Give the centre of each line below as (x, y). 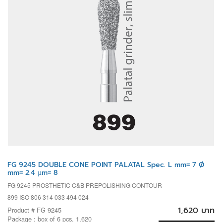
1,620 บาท (196, 210)
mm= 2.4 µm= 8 (33, 172)
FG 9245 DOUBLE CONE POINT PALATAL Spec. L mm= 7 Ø (106, 165)
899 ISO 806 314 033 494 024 (48, 197)
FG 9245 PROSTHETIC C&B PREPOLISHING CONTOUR (85, 185)
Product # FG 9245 (34, 210)
